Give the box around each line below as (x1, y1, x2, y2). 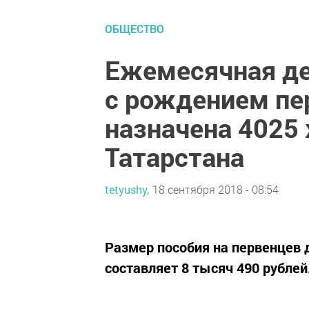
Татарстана (105, 139, 244, 174)
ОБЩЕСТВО (105, 21, 164, 36)
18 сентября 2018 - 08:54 (152, 181, 279, 197)
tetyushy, (105, 181, 149, 197)
